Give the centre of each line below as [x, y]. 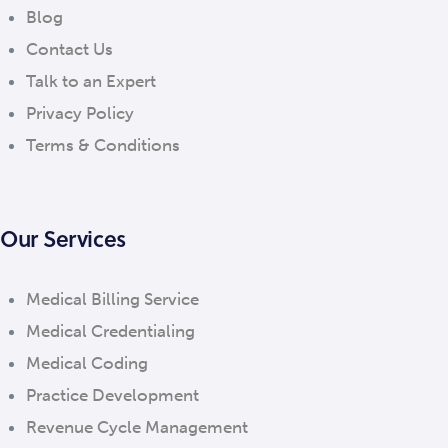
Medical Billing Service [112, 298]
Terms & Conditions [102, 144]
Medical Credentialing [110, 330]
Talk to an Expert [90, 80]
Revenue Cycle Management [136, 426]
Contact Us [69, 48]
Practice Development [112, 394]
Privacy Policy [79, 112]
